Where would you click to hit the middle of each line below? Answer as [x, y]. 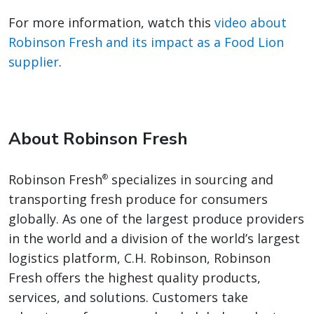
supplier [34, 62]
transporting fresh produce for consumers [138, 199]
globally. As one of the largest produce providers [156, 219]
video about [251, 23]
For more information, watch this [111, 23]
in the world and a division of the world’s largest [154, 239]
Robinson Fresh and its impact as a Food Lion [146, 42]
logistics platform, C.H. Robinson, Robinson [139, 258]
